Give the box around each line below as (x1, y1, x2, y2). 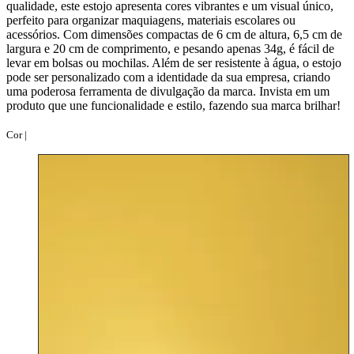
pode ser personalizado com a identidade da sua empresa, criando (6, 70, 330, 84)
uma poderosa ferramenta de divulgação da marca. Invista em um (6, 84, 330, 98)
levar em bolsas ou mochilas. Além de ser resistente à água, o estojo (6, 55, 341, 70)
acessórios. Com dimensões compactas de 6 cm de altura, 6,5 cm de (6, 27, 342, 41)
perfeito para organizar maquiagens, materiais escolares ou (6, 13, 296, 27)
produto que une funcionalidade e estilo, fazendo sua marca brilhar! (6, 98, 341, 112)
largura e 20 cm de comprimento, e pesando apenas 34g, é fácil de (6, 41, 334, 55)
